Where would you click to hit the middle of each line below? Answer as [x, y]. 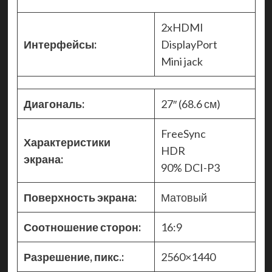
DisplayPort [189, 45]
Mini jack [182, 62]
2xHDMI [182, 28]
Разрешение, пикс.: [73, 257]
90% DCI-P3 [190, 168]
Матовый [185, 198]
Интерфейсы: [60, 45]
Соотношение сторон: [82, 227]
